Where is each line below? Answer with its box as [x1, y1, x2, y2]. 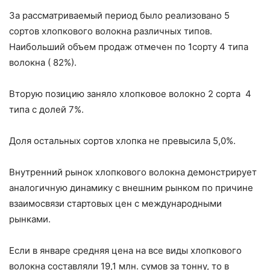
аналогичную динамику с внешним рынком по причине [9, 181, 253, 193]
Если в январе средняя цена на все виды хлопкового [9, 244, 242, 256]
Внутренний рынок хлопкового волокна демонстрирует [9, 166, 257, 178]
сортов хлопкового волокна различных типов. [9, 25, 212, 37]
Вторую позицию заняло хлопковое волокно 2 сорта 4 [9, 87, 251, 99]
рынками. [9, 213, 51, 225]
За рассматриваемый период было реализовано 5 [9, 9, 230, 21]
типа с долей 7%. [9, 103, 84, 115]
